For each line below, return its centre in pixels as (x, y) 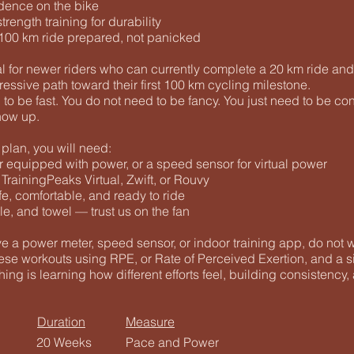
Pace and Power (172, 342)
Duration (61, 322)
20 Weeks (64, 342)
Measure (150, 322)
